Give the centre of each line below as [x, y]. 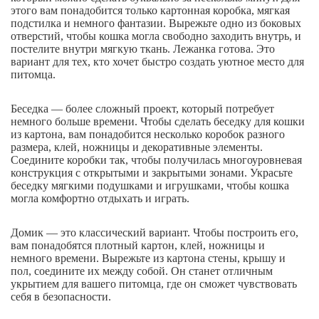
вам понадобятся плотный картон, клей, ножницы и [138, 246]
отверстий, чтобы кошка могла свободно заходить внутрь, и [156, 36]
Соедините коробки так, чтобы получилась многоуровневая [156, 160]
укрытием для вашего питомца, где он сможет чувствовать [154, 284]
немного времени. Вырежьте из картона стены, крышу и [148, 258]
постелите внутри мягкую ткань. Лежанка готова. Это [143, 49]
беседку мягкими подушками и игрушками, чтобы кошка [150, 186]
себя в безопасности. [61, 297]
